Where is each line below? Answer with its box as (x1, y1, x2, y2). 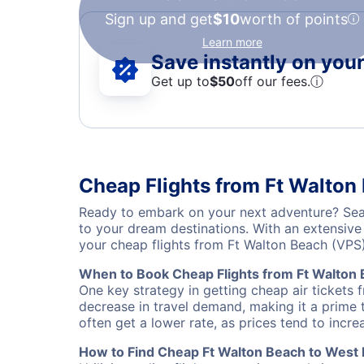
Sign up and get (105, 11, 213, 28)
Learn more (201, 35, 262, 49)
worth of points (240, 11, 348, 28)
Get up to (151, 72, 210, 89)
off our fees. (235, 72, 310, 89)
